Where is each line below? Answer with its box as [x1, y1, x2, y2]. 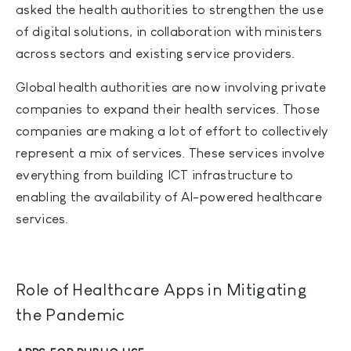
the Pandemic [16, 304, 125, 324]
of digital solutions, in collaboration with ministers [16, 24, 322, 39]
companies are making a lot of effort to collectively [16, 123, 328, 139]
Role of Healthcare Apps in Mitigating [16, 279, 308, 299]
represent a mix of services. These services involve [16, 145, 325, 161]
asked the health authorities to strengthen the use [16, 2, 324, 17]
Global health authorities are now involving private [16, 79, 327, 95]
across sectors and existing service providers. [16, 45, 295, 61]
